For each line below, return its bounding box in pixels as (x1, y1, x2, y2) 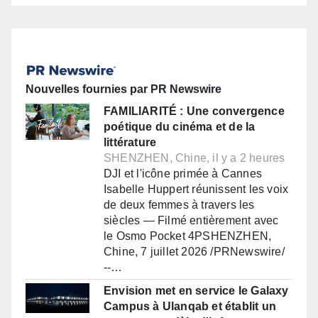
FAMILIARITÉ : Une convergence (104, 105, 285, 118)
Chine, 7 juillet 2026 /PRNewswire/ (104, 246, 285, 258)
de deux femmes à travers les (104, 199, 255, 212)
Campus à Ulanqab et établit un (104, 300, 276, 313)
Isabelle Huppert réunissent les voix (104, 183, 289, 196)
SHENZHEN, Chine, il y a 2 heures (104, 152, 285, 165)
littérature (104, 136, 157, 149)
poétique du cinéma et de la (104, 121, 256, 133)
